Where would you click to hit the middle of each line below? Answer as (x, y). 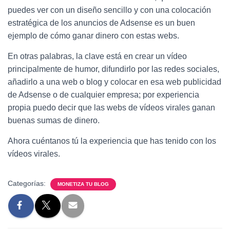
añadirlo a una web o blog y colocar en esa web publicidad (114, 82)
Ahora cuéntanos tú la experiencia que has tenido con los (112, 141)
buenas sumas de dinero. (54, 121)
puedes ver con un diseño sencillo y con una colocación (109, 10)
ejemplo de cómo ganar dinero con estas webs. (93, 36)
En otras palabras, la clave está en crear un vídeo (97, 56)
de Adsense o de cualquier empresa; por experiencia (103, 95)
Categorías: (28, 184)
